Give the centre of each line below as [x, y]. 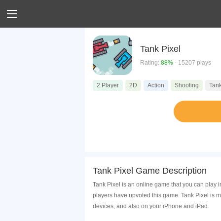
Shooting [187, 85]
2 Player [108, 85]
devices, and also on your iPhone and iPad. [151, 206]
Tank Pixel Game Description [150, 171]
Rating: [150, 62]
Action [156, 85]
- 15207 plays [192, 62]
